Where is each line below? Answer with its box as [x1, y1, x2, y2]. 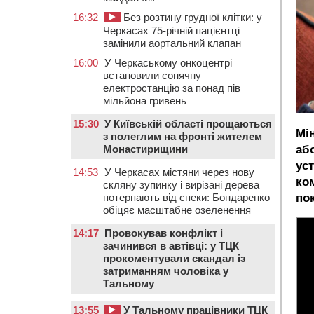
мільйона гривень [103, 95, 186, 107]
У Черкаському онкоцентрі [104, 57, 232, 69]
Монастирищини [103, 143, 188, 155]
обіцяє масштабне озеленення [103, 204, 251, 216]
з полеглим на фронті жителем [103, 130, 262, 142]
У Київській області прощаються [104, 118, 272, 130]
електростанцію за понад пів [103, 82, 240, 94]
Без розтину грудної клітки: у [121, 11, 262, 23]
